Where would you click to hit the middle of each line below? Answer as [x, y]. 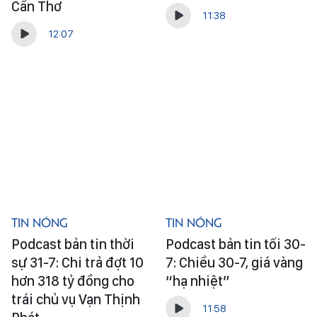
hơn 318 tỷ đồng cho [73, 281]
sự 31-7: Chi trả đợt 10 [77, 263]
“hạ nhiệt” [197, 281]
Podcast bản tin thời [73, 244]
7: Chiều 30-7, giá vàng [234, 263]
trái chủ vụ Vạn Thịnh [76, 299]
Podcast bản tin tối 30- [235, 244]
